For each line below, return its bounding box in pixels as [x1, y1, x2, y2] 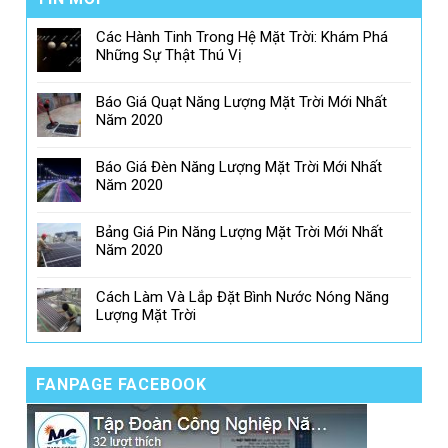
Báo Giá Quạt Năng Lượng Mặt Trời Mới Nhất [96, 93, 388, 112]
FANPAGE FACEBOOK [36, 375, 208, 395]
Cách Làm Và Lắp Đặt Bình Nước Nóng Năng [96, 288, 390, 307]
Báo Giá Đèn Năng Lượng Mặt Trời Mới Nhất [96, 158, 383, 177]
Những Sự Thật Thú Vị [96, 46, 243, 65]
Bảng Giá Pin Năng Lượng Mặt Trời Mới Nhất [96, 223, 384, 242]
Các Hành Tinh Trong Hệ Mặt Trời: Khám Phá [96, 28, 389, 47]
